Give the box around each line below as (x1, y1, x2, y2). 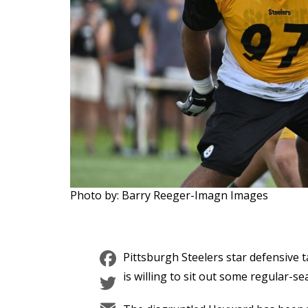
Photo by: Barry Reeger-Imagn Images (70, 188, 268, 203)
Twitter (119, 268, 192, 298)
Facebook (119, 243, 216, 274)
